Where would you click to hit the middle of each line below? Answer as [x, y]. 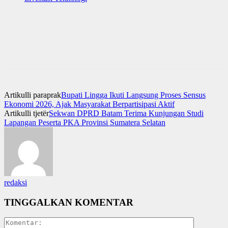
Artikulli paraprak [33, 95]
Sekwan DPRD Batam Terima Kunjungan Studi [126, 113]
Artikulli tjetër [26, 113]
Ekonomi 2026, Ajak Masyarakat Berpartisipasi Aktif [89, 104]
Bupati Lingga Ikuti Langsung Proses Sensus [133, 95]
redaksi [16, 182]
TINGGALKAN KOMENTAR [69, 202]
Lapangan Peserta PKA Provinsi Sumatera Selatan [85, 122]
